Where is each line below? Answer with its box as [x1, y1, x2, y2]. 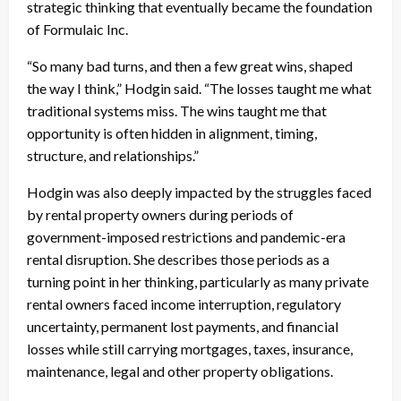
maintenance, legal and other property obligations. [27, 362, 333, 380]
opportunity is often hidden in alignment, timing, [27, 124, 317, 141]
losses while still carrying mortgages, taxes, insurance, [27, 339, 353, 357]
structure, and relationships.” [27, 146, 199, 164]
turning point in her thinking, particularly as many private [27, 272, 369, 290]
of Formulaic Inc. [27, 20, 128, 38]
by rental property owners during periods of [27, 205, 294, 223]
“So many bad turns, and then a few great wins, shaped [27, 56, 353, 74]
